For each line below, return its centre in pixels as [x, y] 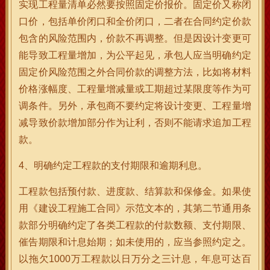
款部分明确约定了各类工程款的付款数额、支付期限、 [135, 225]
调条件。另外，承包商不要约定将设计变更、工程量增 [135, 106]
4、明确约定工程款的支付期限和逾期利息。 [113, 165]
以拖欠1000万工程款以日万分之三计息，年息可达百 [135, 259]
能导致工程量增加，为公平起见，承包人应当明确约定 [135, 55]
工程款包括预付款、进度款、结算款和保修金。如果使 [135, 191]
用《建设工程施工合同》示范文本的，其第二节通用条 [135, 208]
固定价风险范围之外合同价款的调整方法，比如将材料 [135, 72]
